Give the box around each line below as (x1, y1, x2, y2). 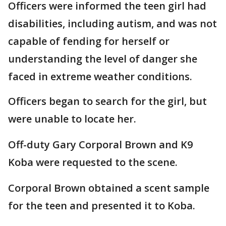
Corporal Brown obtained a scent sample (8, 181, 209, 195)
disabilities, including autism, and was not (8, 17, 217, 31)
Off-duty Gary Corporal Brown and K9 (8, 138, 193, 152)
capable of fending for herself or (8, 34, 169, 48)
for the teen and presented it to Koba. (8, 199, 195, 213)
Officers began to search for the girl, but (8, 94, 207, 108)
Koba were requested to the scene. (8, 155, 178, 169)
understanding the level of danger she (8, 52, 197, 66)
